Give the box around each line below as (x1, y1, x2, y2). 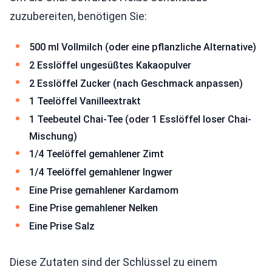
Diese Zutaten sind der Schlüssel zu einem (10, 256, 217, 269)
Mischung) (29, 130, 77, 142)
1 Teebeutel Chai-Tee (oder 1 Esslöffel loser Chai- (29, 113, 251, 125)
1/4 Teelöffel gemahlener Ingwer (29, 166, 172, 178)
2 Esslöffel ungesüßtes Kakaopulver (29, 59, 191, 71)
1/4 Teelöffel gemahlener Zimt (29, 148, 164, 160)
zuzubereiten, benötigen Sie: (10, 10, 147, 23)
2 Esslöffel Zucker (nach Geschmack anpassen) (29, 77, 243, 89)
